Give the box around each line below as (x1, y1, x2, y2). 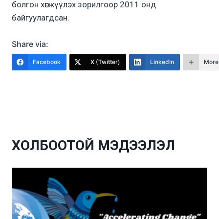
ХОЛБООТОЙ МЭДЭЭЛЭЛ (12, 137, 175, 153)
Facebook (33, 58, 61, 66)
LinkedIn (150, 58, 174, 66)
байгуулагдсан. (12, 12, 69, 22)
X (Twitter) (90, 58, 120, 66)
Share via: (12, 39, 48, 49)
